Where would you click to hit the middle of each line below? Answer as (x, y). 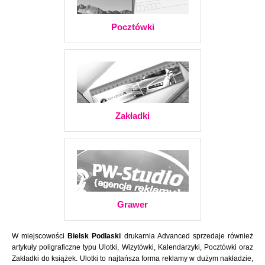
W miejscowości (40, 236)
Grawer (132, 204)
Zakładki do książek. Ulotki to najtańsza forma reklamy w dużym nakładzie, (132, 258)
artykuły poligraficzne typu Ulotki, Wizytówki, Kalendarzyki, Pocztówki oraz (132, 247)
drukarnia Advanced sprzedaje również (187, 236)
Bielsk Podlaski (94, 236)
